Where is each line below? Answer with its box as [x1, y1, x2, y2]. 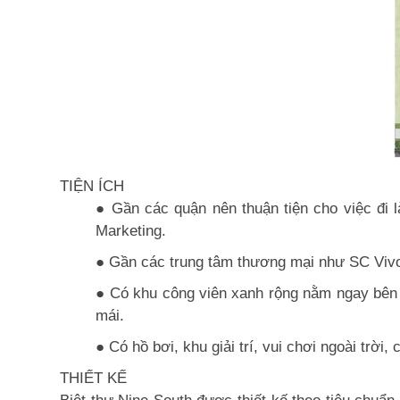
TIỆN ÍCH [60, 178, 124, 195]
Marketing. [96, 222, 166, 239]
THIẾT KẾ [60, 370, 127, 387]
